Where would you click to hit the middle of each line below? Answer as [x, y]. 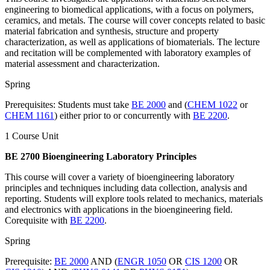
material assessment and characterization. [82, 63]
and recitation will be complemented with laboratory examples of [128, 52]
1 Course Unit [32, 136]
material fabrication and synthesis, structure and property [112, 31]
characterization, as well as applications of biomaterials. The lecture [132, 42]
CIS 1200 [203, 261]
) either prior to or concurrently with [124, 115]
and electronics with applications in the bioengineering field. [119, 209]
